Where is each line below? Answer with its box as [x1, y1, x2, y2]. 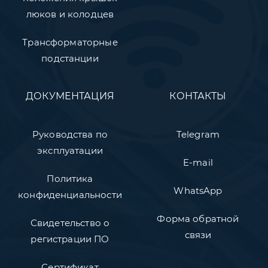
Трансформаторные [22, 36, 118, 48]
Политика [47, 172, 93, 184]
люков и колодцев [26, 8, 114, 20]
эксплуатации [37, 144, 103, 156]
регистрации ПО [31, 233, 109, 245]
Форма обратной [157, 212, 239, 224]
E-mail [183, 156, 213, 168]
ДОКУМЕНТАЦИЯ [26, 90, 114, 102]
